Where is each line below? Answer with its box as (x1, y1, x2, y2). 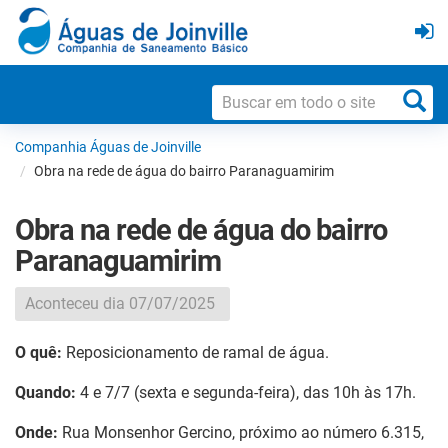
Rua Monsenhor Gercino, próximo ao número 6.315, (58, 422, 424, 442)
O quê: (15, 342, 62, 362)
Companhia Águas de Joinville (15, 138, 201, 155)
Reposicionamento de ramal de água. (62, 342, 329, 362)
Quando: (15, 382, 76, 402)
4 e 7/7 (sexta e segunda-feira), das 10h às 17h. (76, 382, 416, 402)
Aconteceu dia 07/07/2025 (25, 293, 215, 313)
